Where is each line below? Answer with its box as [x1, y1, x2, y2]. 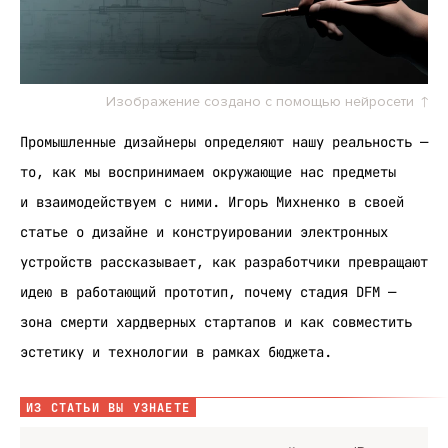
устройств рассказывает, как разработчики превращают [20, 253, 428, 272]
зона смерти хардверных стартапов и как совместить [20, 313, 412, 332]
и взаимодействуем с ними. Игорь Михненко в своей [20, 193, 404, 212]
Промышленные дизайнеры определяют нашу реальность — [20, 133, 428, 152]
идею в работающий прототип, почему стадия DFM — [20, 283, 396, 302]
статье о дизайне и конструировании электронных [20, 223, 388, 242]
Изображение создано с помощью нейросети [106, 93, 414, 111]
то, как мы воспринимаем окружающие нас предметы [20, 163, 396, 182]
